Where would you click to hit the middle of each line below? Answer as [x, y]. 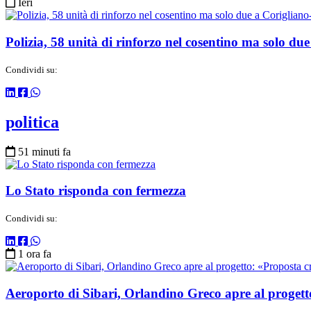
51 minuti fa [44, 151]
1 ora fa [35, 254]
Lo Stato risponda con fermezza [96, 191]
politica [32, 122]
